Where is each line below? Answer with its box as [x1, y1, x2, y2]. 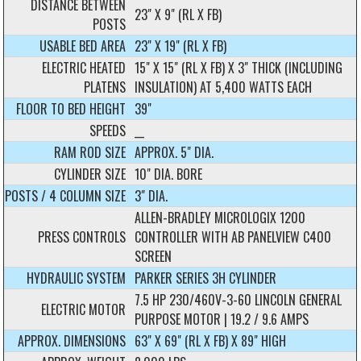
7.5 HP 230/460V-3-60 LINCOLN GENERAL [135, 289, 342, 309]
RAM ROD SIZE [54, 142, 127, 162]
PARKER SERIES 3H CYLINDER [135, 268, 277, 288]
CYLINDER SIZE [54, 164, 127, 184]
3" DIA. [135, 185, 168, 205]
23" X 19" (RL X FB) [135, 35, 227, 56]
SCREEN [135, 246, 172, 266]
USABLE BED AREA [39, 35, 127, 56]
